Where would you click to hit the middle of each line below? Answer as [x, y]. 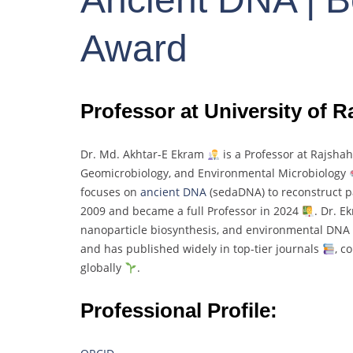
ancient [162, 192]
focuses [102, 192]
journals [299, 249]
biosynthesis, [186, 230]
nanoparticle [115, 230]
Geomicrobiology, [127, 173]
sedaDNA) [240, 192]
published [154, 249]
